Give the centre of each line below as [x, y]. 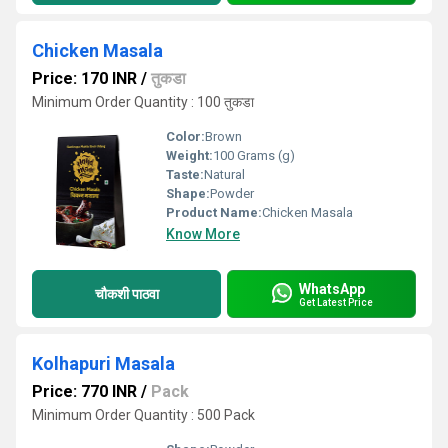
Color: [185, 136]
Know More [203, 234]
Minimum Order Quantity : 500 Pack [143, 415]
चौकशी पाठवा [126, 293]
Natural [224, 174]
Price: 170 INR [84, 78]
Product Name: [214, 212]
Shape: [188, 193]
